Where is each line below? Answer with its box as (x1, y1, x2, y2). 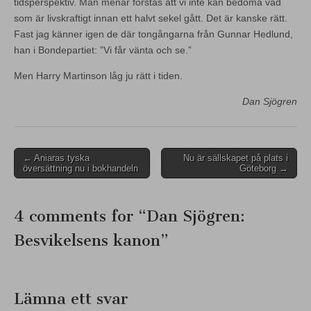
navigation (13, 167, 76, 182)
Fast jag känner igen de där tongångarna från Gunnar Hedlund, (14, 28, 293, 40)
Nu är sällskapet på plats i (183, 152, 288, 163)
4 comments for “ (14, 207, 146, 226)
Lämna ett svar (14, 289, 128, 309)
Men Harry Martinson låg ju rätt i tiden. (14, 69, 185, 81)
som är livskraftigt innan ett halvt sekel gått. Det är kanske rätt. (14, 12, 287, 24)
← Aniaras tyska (23, 152, 90, 163)
